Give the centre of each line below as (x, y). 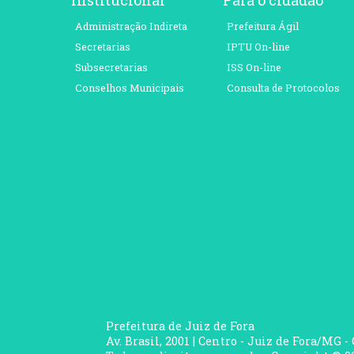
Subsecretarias (111, 67)
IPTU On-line (258, 46)
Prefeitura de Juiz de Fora (181, 326)
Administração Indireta (131, 26)
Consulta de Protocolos (283, 87)
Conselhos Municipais (129, 87)
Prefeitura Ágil (262, 26)
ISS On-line (254, 67)
